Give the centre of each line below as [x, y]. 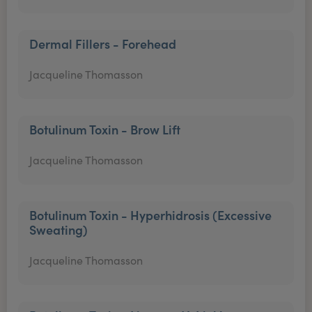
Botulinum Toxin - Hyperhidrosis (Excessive [150, 215]
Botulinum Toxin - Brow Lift [105, 129]
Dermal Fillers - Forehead [103, 44]
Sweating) [58, 229]
